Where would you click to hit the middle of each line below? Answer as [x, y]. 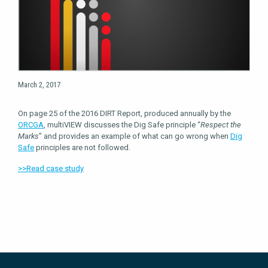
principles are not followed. [82, 147]
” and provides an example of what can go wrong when [135, 136]
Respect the [221, 124]
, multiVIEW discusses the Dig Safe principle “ [122, 124]
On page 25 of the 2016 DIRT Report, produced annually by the [124, 113]
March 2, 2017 [39, 84]
